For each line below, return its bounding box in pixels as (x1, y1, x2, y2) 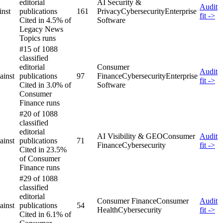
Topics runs (19, 33, 56, 42)
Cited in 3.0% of (19, 80, 71, 89)
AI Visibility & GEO (97, 131, 163, 140)
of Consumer (19, 154, 60, 163)
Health (97, 205, 118, 214)
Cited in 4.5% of (19, 15, 71, 24)
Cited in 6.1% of (19, 210, 71, 219)
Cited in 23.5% (19, 145, 67, 154)
